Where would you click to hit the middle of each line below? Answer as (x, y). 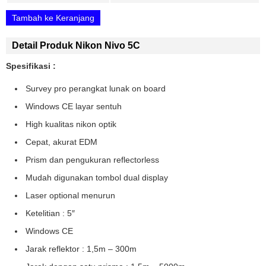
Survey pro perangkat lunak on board (96, 88)
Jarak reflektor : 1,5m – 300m (81, 248)
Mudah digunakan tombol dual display (97, 177)
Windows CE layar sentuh (74, 106)
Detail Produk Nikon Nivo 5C (76, 45)
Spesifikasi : (32, 66)
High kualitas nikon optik (71, 124)
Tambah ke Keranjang (53, 18)
